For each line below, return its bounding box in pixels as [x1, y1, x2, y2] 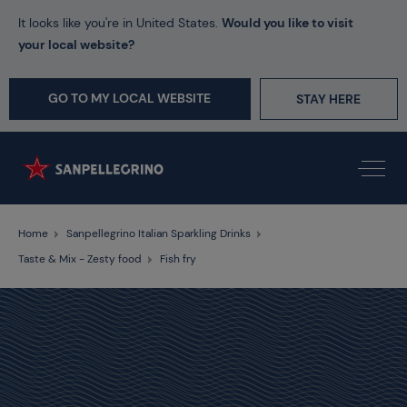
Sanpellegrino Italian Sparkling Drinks [66, 226, 251, 241]
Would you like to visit [222, 15, 353, 31]
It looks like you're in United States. [18, 15, 222, 31]
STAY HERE [296, 91, 362, 107]
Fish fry [160, 252, 196, 266]
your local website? [18, 36, 134, 53]
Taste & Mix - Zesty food [18, 252, 142, 266]
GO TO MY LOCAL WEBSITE [48, 90, 212, 106]
